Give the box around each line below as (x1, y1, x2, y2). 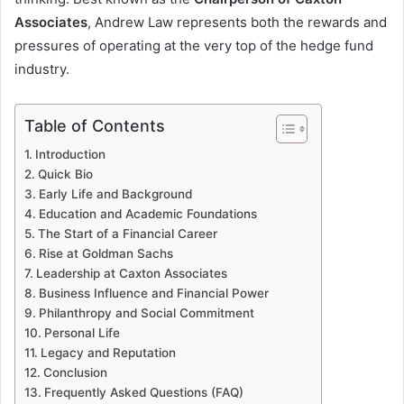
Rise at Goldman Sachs (38, 246, 173, 262)
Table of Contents (24, 116, 165, 136)
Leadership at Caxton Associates (35, 266, 227, 281)
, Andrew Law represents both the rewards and (87, 14, 387, 32)
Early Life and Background (38, 187, 192, 202)
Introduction (34, 147, 106, 162)
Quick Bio (37, 167, 93, 182)
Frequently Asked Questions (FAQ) (43, 385, 243, 400)
